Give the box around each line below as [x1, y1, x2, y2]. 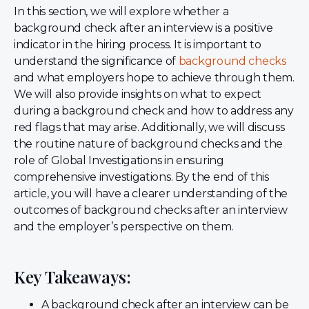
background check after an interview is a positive [14, 21, 273, 34]
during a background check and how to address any [14, 103, 294, 117]
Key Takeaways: [14, 266, 131, 288]
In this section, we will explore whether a [14, 4, 229, 18]
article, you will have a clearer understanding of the [14, 186, 288, 200]
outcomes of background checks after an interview [14, 203, 288, 217]
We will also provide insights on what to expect [14, 87, 261, 101]
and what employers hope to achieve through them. [14, 70, 295, 84]
